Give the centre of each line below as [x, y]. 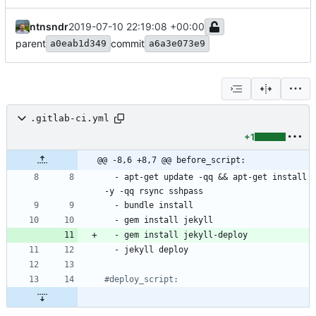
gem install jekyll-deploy [186, 235]
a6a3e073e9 [177, 43]
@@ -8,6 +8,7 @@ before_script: [171, 160]
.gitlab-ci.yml [70, 119]
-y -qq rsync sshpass [154, 191]
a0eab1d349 [78, 43]
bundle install [159, 205]
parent [31, 43]
